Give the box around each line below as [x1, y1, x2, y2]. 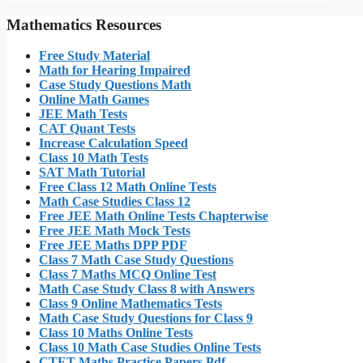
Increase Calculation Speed [39, 136, 188, 151]
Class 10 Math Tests [39, 151, 148, 165]
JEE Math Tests [39, 107, 127, 122]
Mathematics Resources [6, 15, 161, 33]
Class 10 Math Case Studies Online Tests [39, 340, 261, 355]
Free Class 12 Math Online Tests [39, 180, 216, 194]
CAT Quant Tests [39, 122, 135, 136]
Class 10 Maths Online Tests [39, 326, 193, 340]
